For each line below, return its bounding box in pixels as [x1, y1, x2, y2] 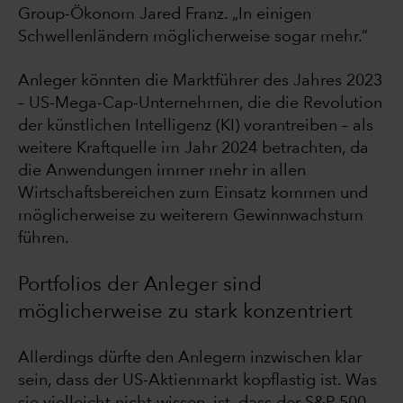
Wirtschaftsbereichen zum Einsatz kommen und [18, 185, 368, 202]
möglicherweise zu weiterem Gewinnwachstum [18, 208, 363, 225]
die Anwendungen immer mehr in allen [18, 163, 306, 180]
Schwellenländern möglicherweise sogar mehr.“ [18, 29, 368, 46]
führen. [18, 230, 69, 247]
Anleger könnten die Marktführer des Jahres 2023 [18, 73, 382, 90]
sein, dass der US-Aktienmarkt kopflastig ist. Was [18, 372, 377, 390]
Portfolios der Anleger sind [18, 275, 262, 296]
